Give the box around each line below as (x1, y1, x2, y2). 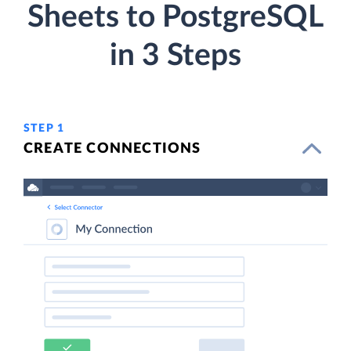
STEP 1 (24, 122, 65, 134)
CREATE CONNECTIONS (24, 141, 201, 156)
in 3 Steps (110, 40, 241, 71)
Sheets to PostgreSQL (27, 2, 324, 33)
